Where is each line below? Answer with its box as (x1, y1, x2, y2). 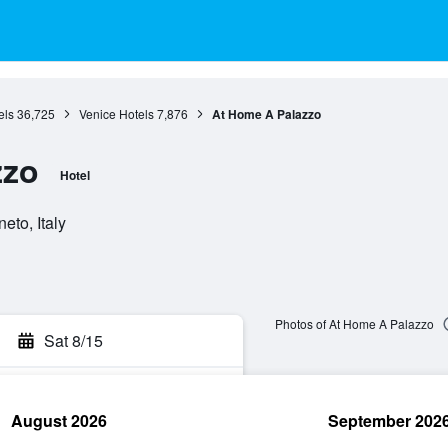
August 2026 (11, 409, 107, 432)
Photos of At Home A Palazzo (274, 315, 434, 333)
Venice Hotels (78, 105, 154, 122)
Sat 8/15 (44, 329, 103, 352)
